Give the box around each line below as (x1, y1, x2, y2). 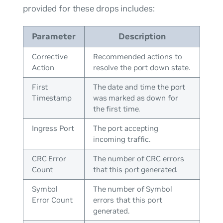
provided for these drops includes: (22, 2, 155, 14)
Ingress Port (31, 123, 74, 133)
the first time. (93, 104, 140, 113)
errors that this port (93, 195, 162, 205)
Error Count (31, 195, 73, 205)
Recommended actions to (93, 51, 182, 61)
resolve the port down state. (93, 62, 191, 72)
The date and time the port (93, 82, 186, 92)
